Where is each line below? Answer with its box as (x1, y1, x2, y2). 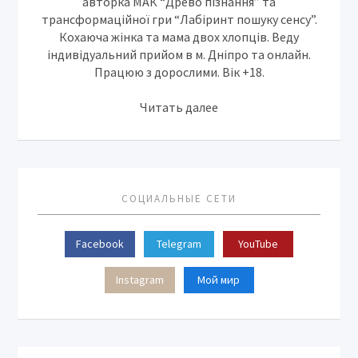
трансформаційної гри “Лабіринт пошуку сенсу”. (41, 10, 317, 27)
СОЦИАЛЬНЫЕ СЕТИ (121, 191, 237, 205)
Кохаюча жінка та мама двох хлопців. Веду (59, 28, 299, 45)
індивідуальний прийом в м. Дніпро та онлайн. (47, 46, 311, 62)
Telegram (157, 236, 201, 251)
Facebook (76, 236, 124, 251)
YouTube (238, 236, 278, 251)
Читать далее (140, 98, 218, 115)
